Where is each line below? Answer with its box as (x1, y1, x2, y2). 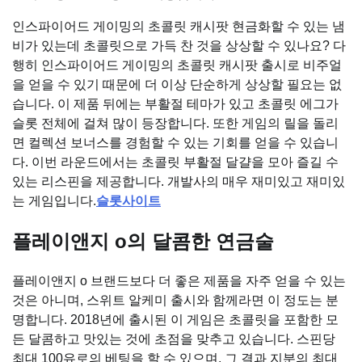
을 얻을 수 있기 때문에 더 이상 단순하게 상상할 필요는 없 (12, 77, 342, 91)
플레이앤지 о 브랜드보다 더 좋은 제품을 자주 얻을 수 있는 (12, 274, 346, 288)
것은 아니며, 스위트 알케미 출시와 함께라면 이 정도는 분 (12, 293, 339, 308)
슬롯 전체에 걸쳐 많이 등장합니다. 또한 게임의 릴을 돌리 (12, 116, 339, 130)
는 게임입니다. (12, 193, 96, 208)
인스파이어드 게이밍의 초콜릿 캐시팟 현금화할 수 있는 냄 (12, 19, 345, 33)
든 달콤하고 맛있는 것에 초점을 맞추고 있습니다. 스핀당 (12, 332, 335, 347)
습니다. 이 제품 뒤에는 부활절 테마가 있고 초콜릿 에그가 (12, 96, 339, 111)
